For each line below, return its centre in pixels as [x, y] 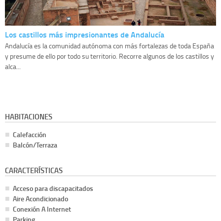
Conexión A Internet [42, 209]
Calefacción [30, 135]
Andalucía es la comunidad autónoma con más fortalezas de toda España [110, 46]
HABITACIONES [29, 117]
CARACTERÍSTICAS [34, 170]
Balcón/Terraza [35, 145]
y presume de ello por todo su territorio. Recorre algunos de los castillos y [110, 56]
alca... [13, 67]
